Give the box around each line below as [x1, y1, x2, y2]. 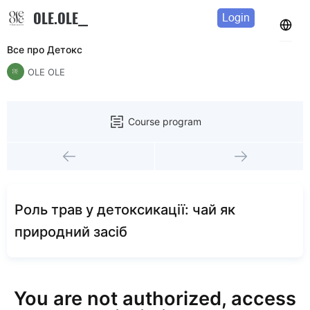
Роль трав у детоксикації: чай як [15, 201, 235, 218]
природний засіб [15, 224, 127, 240]
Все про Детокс [7, 44, 82, 55]
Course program [128, 115, 201, 127]
